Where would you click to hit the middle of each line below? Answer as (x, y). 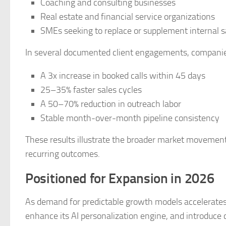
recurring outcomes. (63, 154)
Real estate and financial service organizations (128, 17)
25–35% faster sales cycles (91, 90)
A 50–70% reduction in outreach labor (111, 104)
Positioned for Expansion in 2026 (120, 179)
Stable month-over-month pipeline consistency (130, 118)
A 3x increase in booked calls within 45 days (123, 76)
